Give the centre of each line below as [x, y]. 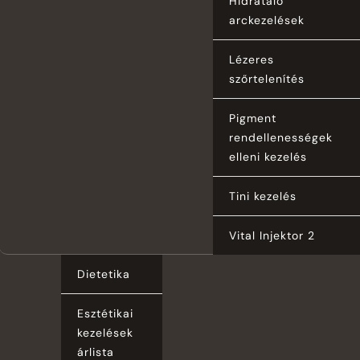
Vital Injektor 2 [272, 235]
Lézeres [251, 59]
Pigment [252, 118]
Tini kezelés [262, 196]
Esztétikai [105, 313]
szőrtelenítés [266, 78]
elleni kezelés [268, 156]
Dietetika [103, 274]
